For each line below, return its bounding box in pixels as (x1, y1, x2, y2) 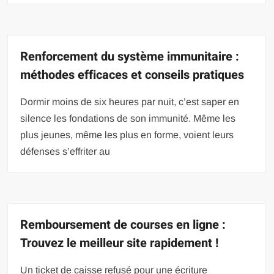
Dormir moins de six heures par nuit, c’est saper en (20, 97, 240, 107)
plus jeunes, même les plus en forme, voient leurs (20, 130, 234, 140)
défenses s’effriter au (20, 146, 111, 157)
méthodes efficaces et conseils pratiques (20, 66, 245, 84)
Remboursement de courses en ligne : (20, 216, 226, 234)
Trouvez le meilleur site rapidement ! (20, 234, 219, 252)
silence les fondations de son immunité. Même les (20, 113, 236, 124)
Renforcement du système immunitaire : (20, 48, 240, 65)
